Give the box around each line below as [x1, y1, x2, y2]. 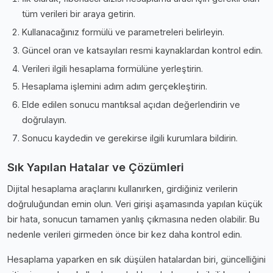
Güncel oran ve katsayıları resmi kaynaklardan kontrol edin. [22, 44, 263, 55]
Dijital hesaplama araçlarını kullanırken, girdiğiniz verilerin [7, 183, 238, 194]
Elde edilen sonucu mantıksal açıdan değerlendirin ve [22, 99, 240, 110]
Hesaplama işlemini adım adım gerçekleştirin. [22, 81, 207, 92]
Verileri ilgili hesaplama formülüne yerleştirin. [22, 63, 203, 74]
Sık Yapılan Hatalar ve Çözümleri [7, 160, 184, 174]
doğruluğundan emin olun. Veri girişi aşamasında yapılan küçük [7, 198, 263, 209]
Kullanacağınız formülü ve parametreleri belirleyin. [22, 27, 224, 37]
